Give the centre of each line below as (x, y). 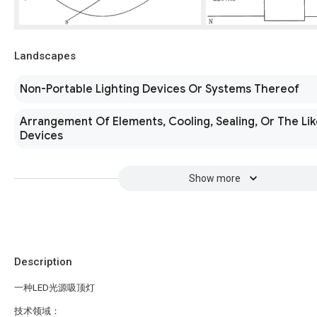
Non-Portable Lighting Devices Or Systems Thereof (160, 89)
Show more (214, 178)
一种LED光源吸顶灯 (54, 288)
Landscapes (45, 56)
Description (43, 262)
